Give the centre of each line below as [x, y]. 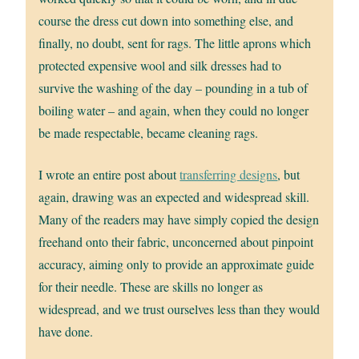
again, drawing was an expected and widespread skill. [174, 197]
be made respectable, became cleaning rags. [149, 133]
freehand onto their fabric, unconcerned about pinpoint [176, 242]
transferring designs [229, 175]
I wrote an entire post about [109, 175]
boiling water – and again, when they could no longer [174, 111]
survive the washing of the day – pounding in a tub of [173, 88]
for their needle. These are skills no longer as [151, 287]
